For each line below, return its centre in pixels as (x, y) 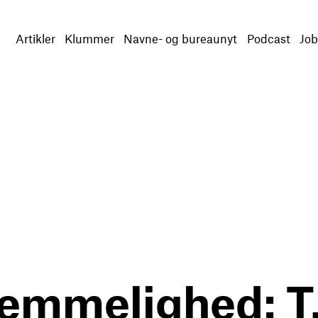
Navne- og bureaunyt (181, 38)
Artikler (35, 38)
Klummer (89, 38)
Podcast (268, 38)
